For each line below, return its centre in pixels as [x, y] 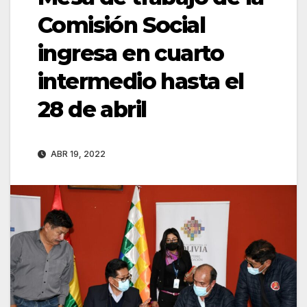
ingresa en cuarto [131, 53]
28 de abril [92, 110]
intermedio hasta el [141, 82]
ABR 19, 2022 [77, 154]
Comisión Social [121, 25]
